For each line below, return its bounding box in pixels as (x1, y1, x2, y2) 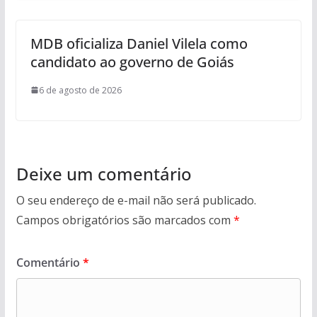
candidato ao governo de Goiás (30, 52, 234, 71)
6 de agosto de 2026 (38, 83, 122, 96)
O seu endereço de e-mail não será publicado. (16, 192, 256, 208)
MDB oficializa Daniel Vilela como (30, 33, 248, 53)
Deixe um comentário (16, 161, 192, 185)
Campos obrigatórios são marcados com (16, 212, 234, 228)
